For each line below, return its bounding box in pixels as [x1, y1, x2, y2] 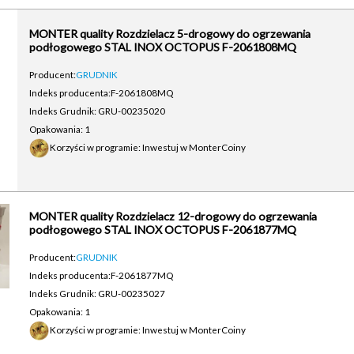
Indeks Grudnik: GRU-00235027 [28, 288, 165, 299]
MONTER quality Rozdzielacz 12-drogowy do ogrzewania [28, 209, 317, 223]
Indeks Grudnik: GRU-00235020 [28, 105, 165, 116]
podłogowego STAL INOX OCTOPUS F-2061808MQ [28, 40, 296, 54]
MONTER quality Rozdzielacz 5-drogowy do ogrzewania [28, 27, 311, 40]
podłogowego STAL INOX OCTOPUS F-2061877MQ [28, 223, 296, 236]
